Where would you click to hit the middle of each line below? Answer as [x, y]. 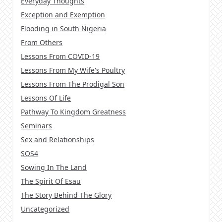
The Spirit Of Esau [51, 181]
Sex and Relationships [58, 140]
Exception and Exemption [63, 15]
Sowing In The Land [54, 167]
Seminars [37, 126]
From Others [42, 43]
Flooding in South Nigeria [64, 29]
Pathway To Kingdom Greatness [74, 112]
